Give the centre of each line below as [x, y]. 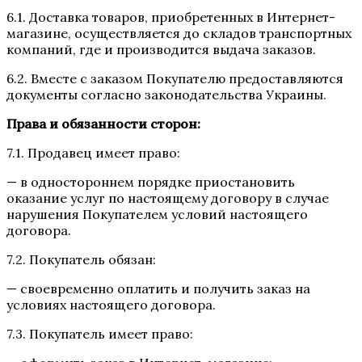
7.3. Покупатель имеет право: [100, 333]
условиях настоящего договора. [111, 304]
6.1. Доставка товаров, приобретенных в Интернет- [171, 17]
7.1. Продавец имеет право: [93, 152]
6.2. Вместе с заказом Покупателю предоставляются [175, 78]
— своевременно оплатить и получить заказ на [158, 288]
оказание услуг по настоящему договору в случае [168, 198]
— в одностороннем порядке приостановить [151, 181]
